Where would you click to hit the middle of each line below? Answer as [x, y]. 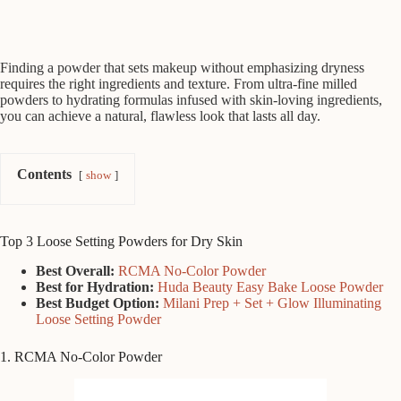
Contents [44, 175]
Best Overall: [75, 270]
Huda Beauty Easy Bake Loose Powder [270, 286]
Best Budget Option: [98, 303]
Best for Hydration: [95, 286]
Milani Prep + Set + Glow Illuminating [272, 303]
